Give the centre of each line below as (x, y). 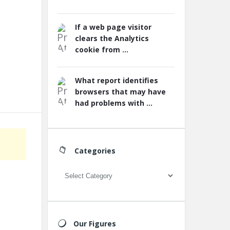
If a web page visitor (113, 27)
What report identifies (117, 80)
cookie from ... (102, 50)
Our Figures (95, 224)
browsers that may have (120, 92)
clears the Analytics (112, 38)
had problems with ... (114, 103)
